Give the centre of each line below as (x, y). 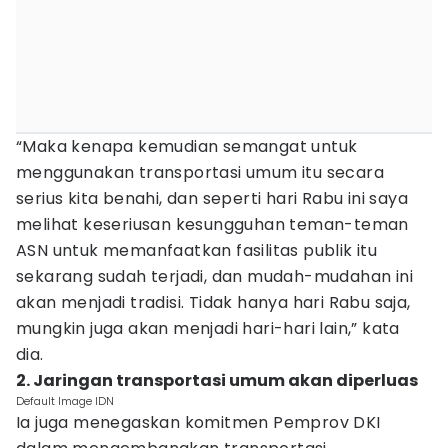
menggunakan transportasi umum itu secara (200, 172)
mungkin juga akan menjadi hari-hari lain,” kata (208, 328)
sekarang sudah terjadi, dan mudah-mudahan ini (214, 276)
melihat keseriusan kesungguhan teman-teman (212, 224)
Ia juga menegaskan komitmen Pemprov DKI (198, 422)
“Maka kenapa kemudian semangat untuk (187, 146)
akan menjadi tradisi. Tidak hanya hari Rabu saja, (213, 302)
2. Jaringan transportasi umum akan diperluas (217, 380)
